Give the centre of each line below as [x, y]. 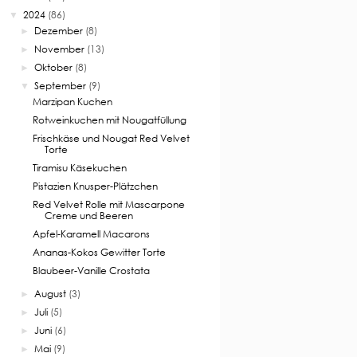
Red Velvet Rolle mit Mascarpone [108, 205]
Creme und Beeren [88, 216]
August [51, 294]
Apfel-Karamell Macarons [91, 234]
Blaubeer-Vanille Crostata [91, 271]
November [60, 49]
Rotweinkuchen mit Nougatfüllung [109, 120]
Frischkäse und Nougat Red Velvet [111, 139]
